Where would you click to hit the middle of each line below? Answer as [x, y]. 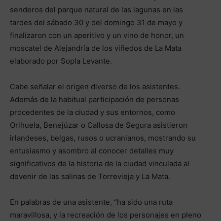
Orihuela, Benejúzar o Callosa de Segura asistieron [99, 125]
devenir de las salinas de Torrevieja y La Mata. [90, 176]
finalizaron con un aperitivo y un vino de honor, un [97, 35]
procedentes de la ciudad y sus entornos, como [92, 112]
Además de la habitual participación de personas [94, 99]
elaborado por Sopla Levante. [61, 61]
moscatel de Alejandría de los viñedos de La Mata [96, 48]
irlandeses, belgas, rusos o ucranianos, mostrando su [103, 138]
